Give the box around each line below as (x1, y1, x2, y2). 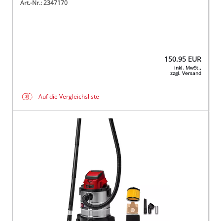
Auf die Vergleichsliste (38, 93, 100, 101)
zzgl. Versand (170, 70, 201, 77)
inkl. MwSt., (174, 65, 201, 72)
